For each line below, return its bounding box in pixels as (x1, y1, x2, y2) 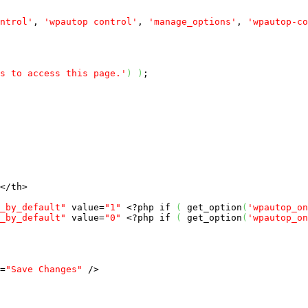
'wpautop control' (44, 16, 137, 27)
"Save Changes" (5, 263, 82, 274)
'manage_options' (148, 16, 236, 27)
